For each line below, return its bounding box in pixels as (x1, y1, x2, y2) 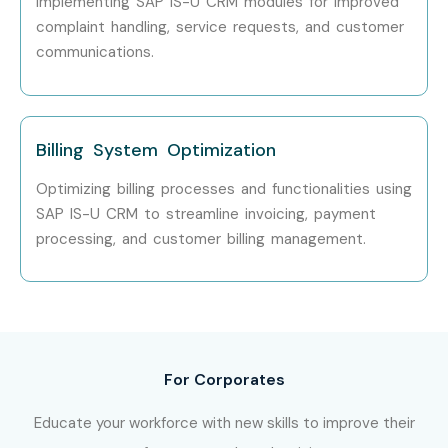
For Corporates (163, 369, 285, 391)
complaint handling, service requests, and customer (36, 17, 404, 38)
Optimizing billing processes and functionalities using (36, 178, 412, 199)
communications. (36, 42, 154, 63)
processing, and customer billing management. (36, 228, 366, 249)
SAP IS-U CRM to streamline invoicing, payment (36, 203, 376, 224)
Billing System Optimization (36, 137, 276, 162)
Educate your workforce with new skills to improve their (33, 413, 415, 434)
